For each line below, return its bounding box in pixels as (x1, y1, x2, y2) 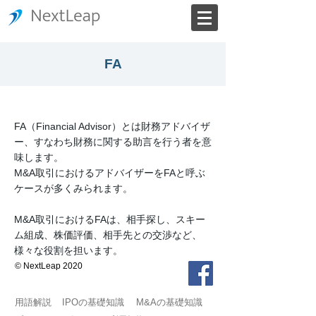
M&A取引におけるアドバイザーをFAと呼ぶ (14, 167, 205, 178)
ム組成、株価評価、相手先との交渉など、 (14, 229, 202, 241)
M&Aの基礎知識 (136, 297, 202, 308)
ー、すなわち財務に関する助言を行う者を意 (14, 136, 212, 147)
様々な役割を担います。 (14, 245, 123, 256)
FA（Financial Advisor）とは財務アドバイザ (14, 121, 210, 132)
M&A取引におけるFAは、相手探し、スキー (14, 214, 205, 225)
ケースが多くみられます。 (14, 183, 133, 194)
